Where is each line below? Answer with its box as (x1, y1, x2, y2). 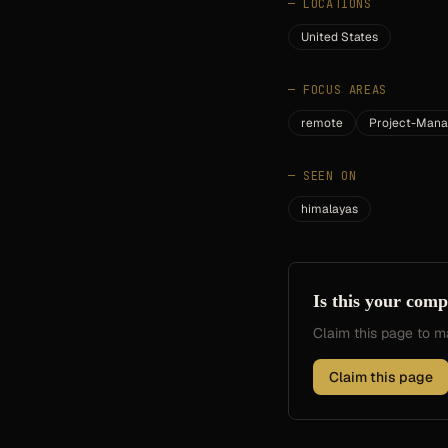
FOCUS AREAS (303, 82, 387, 98)
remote (301, 115, 343, 131)
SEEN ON (303, 168, 357, 184)
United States (301, 29, 378, 45)
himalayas (301, 201, 358, 217)
